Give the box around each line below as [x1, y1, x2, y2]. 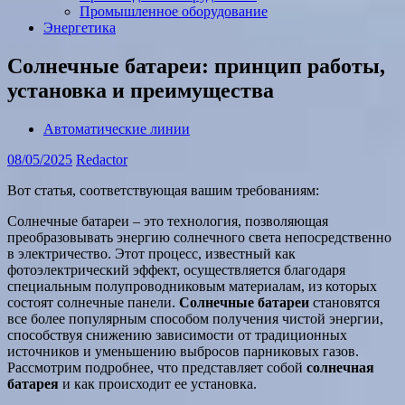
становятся [309, 294, 380, 310]
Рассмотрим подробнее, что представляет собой [7, 359, 306, 375]
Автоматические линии [43, 120, 190, 137]
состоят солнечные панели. [7, 294, 179, 310]
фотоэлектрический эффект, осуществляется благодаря [7, 261, 345, 278]
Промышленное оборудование [80, 4, 268, 19]
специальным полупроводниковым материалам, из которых [7, 278, 377, 294]
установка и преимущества [7, 78, 274, 102]
